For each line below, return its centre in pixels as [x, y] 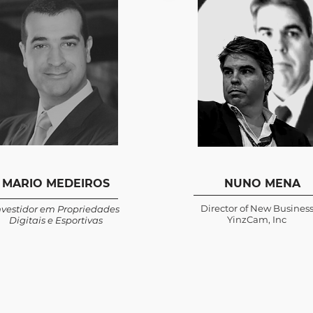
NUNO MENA [262, 183]
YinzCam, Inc [257, 219]
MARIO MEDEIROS [56, 183]
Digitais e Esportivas [56, 220]
